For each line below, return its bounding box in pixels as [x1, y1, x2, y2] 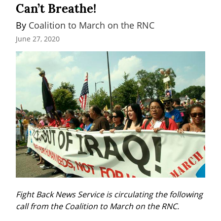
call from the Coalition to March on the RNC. [16, 200, 179, 212]
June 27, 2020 [16, 34, 60, 43]
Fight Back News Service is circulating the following [16, 188, 203, 200]
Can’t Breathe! [16, 1, 96, 17]
